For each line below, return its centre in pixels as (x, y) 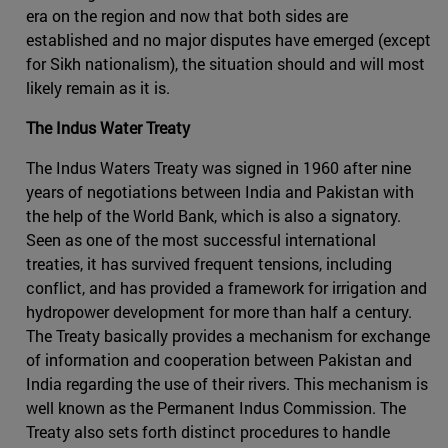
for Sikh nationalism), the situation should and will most (225, 63)
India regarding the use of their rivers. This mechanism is (227, 383)
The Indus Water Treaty (108, 127)
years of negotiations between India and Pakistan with (220, 191)
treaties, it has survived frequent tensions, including (209, 263)
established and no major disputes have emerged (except (228, 39)
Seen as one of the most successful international (201, 239)
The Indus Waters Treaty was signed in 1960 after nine (218, 167)
